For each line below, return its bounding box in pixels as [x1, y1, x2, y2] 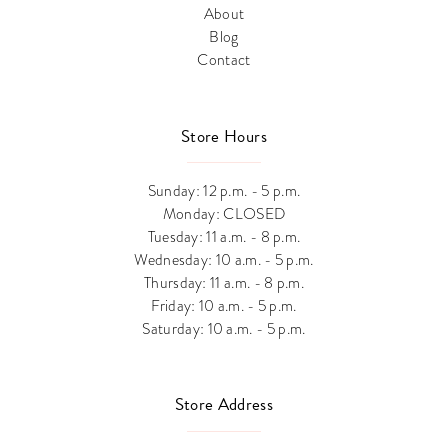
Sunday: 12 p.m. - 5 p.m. [147, 179, 301, 201]
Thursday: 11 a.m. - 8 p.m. [143, 271, 305, 293]
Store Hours [181, 123, 267, 149]
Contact [197, 48, 251, 70]
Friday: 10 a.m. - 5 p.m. [151, 294, 297, 316]
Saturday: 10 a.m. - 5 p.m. [142, 317, 306, 339]
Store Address [174, 392, 274, 418]
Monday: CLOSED [162, 202, 286, 224]
